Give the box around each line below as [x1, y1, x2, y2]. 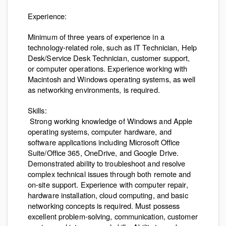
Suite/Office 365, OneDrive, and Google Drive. [28, 147, 179, 158]
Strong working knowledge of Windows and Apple [28, 116, 193, 126]
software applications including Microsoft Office [28, 137, 180, 147]
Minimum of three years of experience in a [28, 31, 164, 42]
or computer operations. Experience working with [28, 63, 188, 74]
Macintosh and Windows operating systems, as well [28, 74, 196, 84]
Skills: [28, 105, 47, 116]
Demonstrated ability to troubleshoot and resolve [28, 158, 186, 168]
